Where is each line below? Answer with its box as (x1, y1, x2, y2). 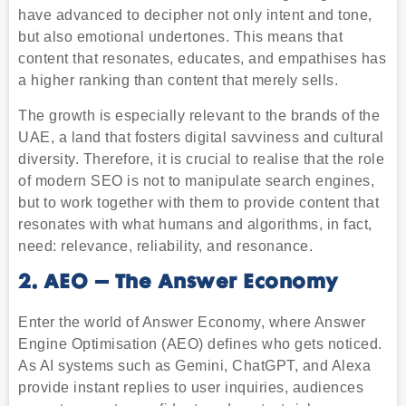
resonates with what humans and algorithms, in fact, (18, 216, 372, 232)
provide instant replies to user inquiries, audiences (18, 380, 363, 396)
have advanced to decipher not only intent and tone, (18, 7, 372, 24)
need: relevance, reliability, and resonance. (18, 237, 313, 254)
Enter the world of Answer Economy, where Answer (18, 314, 366, 331)
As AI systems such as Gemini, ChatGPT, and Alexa (18, 358, 371, 374)
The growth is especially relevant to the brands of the (18, 107, 380, 123)
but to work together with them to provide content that (18, 194, 379, 210)
